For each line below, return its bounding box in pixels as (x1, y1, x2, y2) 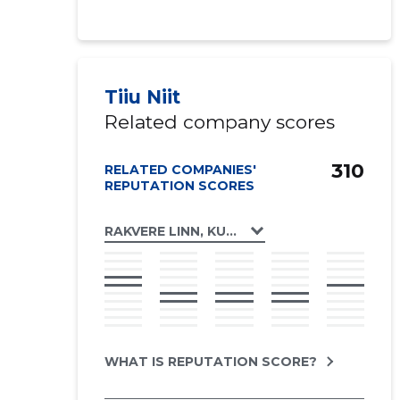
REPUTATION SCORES (104, 178, 254, 194)
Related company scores (104, 111, 335, 133)
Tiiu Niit (104, 86, 180, 108)
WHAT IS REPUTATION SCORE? (104, 354, 317, 370)
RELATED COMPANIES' (104, 162, 256, 178)
